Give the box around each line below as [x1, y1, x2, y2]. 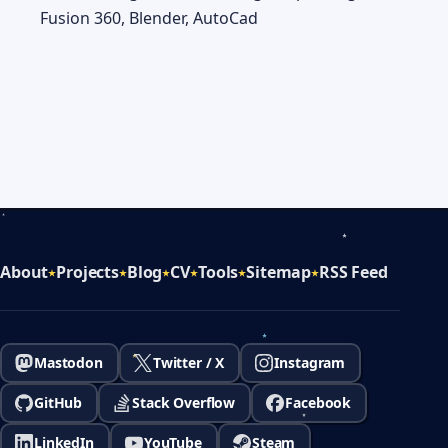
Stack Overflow [132, 393, 236, 412]
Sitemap [246, 261, 312, 283]
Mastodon [34, 353, 103, 372]
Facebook [285, 393, 352, 412]
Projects [56, 261, 119, 283]
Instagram [274, 353, 346, 372]
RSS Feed [319, 261, 388, 283]
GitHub [34, 393, 83, 412]
